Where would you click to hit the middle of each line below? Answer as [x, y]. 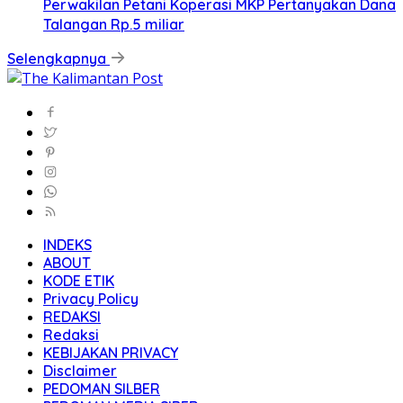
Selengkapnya [58, 58]
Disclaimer [80, 370]
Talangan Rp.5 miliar [114, 24]
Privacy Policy [91, 298]
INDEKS [67, 244]
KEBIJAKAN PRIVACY [111, 352]
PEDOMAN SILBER [102, 388]
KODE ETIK [79, 280]
